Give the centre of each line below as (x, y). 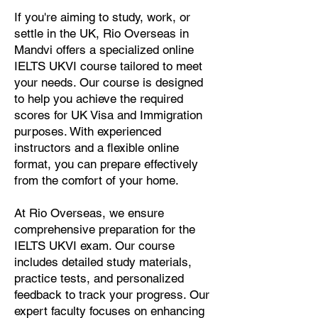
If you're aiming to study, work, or (102, 17)
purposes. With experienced (88, 131)
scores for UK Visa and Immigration (108, 115)
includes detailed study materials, (103, 262)
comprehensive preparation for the (105, 229)
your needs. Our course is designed (109, 82)
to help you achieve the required (99, 99)
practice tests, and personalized (99, 278)
